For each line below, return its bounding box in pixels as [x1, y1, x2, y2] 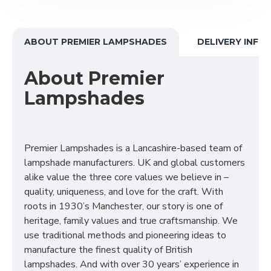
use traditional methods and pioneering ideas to [24, 229, 226, 242]
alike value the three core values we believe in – [24, 171, 229, 184]
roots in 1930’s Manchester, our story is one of [24, 200, 223, 213]
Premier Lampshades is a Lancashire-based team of [24, 142, 242, 155]
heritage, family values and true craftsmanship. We [24, 214, 238, 227]
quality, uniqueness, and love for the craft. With [24, 185, 223, 198]
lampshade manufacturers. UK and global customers [24, 156, 245, 169]
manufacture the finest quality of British [24, 243, 192, 256]
